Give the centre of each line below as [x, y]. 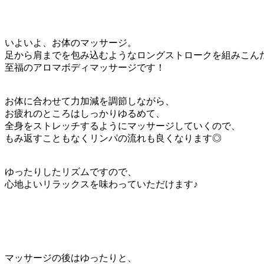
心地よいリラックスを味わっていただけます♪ [101, 184]
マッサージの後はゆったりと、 [71, 258]
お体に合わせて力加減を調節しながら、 [90, 101]
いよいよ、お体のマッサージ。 [71, 42]
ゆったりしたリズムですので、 [71, 171]
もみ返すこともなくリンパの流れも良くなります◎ [113, 138]
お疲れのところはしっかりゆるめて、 [85, 113]
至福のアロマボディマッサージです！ [85, 67]
